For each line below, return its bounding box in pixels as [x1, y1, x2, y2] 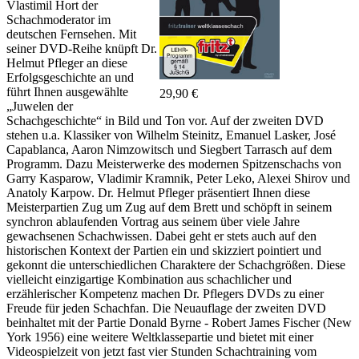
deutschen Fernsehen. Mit [6, 27, 136, 42]
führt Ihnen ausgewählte [6, 85, 128, 99]
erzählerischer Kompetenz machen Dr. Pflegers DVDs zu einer [6, 287, 324, 301]
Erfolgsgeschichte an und [6, 71, 134, 85]
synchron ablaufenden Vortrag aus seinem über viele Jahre [6, 215, 300, 229]
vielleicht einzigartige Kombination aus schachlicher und [6, 272, 292, 287]
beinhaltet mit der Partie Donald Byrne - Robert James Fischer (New [6, 316, 352, 330]
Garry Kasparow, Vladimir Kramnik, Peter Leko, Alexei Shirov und [6, 171, 350, 186]
